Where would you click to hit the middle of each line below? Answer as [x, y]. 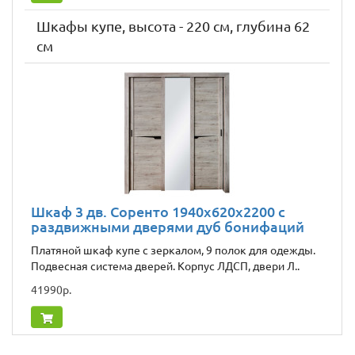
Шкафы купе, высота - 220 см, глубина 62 [173, 27]
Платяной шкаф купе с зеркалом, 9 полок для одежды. [173, 251]
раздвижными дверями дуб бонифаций [168, 227]
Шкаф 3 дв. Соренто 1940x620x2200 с [158, 212]
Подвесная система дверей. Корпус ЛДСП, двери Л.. [165, 267]
